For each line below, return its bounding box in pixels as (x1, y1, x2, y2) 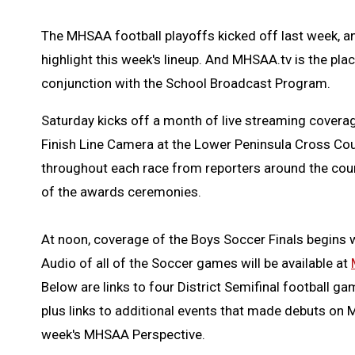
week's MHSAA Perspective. (41, 326, 205, 343)
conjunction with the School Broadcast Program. (41, 75, 330, 92)
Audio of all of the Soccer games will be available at (41, 255, 351, 272)
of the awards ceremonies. (41, 184, 201, 200)
